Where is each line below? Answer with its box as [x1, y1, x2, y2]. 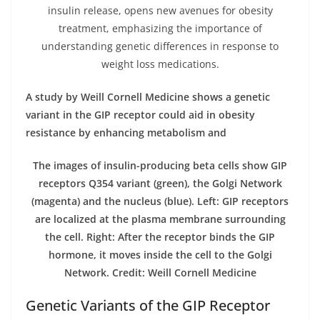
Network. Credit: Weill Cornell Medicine [64, 265, 256, 279]
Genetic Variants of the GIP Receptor [26, 295, 270, 315]
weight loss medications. [101, 56, 219, 71]
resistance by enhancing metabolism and [26, 125, 226, 139]
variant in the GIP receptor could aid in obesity [26, 107, 255, 121]
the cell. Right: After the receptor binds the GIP [45, 229, 275, 244]
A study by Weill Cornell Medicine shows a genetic [26, 89, 270, 104]
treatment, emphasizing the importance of [58, 21, 262, 35]
